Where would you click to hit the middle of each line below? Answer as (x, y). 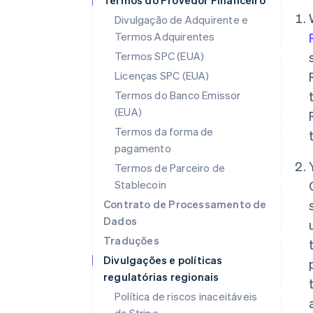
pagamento (143, 148)
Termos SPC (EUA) (160, 56)
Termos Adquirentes (165, 36)
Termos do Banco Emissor (178, 95)
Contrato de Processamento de (185, 204)
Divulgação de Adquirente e (182, 20)
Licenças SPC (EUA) (162, 75)
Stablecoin (140, 184)
